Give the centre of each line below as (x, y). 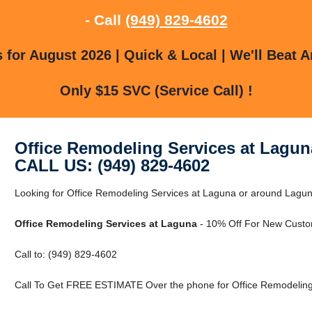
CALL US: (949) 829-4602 (112, 165)
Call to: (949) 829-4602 (65, 254)
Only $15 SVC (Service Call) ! (156, 90)
